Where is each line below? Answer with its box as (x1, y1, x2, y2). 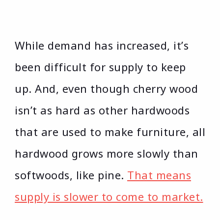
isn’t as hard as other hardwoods (15, 103, 190, 118)
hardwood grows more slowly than (15, 146, 198, 161)
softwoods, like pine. (15, 167, 127, 183)
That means (127, 167, 191, 183)
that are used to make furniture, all (15, 124, 205, 139)
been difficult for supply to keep (15, 59, 186, 75)
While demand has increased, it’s (15, 38, 189, 53)
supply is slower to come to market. (15, 189, 203, 204)
